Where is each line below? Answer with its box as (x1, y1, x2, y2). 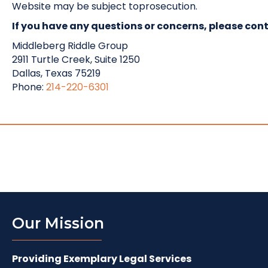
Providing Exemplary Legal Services (12, 252, 191, 266)
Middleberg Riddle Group (12, 39, 128, 53)
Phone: (12, 80, 46, 94)
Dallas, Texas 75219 (12, 66, 100, 80)
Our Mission (12, 214, 104, 232)
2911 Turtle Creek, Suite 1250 (12, 53, 140, 66)
